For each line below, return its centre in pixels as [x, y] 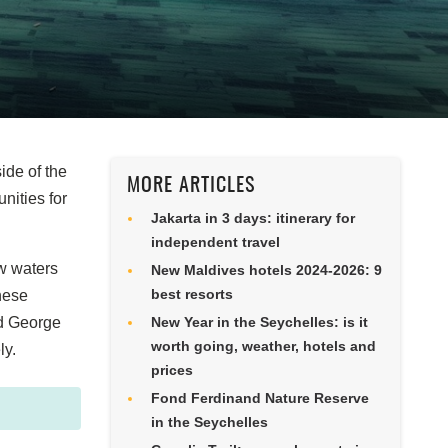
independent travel [215, 242]
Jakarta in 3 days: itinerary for [252, 218]
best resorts [191, 294]
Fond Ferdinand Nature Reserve [259, 398]
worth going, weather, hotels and [263, 346]
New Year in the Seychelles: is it [259, 322]
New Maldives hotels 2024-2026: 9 [266, 270]
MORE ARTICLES [190, 186]
